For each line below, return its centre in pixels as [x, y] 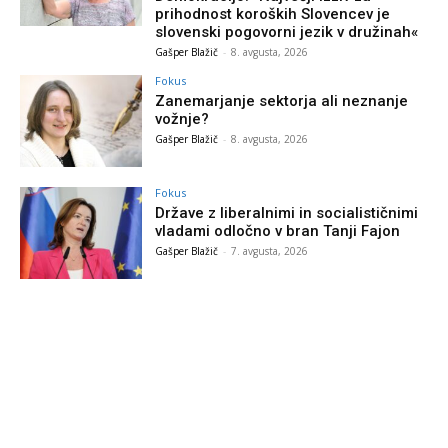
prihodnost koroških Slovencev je [273, 14]
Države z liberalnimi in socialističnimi [287, 212]
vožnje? [182, 119]
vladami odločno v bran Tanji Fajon [278, 230]
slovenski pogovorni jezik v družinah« [287, 32]
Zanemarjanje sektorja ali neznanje [282, 101]
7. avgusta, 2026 [270, 250]
